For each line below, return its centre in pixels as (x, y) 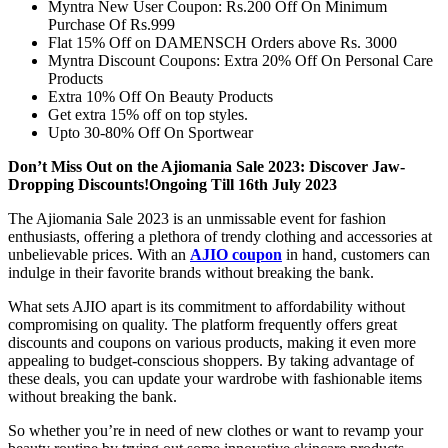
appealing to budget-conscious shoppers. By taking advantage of (211, 361)
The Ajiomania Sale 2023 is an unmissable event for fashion (197, 219)
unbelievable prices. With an (99, 255)
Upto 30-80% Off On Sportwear (150, 133)
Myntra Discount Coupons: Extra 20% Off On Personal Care (240, 61)
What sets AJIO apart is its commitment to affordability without (206, 307)
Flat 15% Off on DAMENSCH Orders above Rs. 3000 (222, 43)
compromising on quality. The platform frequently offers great (202, 325)
